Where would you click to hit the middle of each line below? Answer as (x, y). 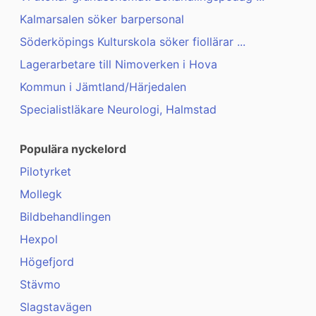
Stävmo (40, 285)
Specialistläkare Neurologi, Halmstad (118, 110)
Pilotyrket (45, 172)
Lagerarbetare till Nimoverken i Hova (119, 65)
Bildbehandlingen (65, 217)
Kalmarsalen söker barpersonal (102, 19)
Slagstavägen (56, 307)
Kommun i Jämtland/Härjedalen (103, 87)
